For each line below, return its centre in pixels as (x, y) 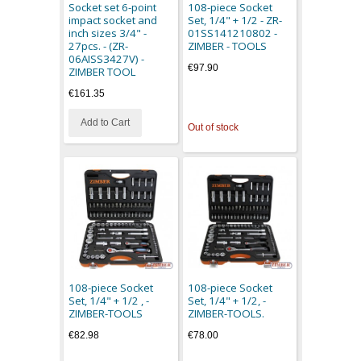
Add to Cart (106, 123)
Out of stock (213, 128)
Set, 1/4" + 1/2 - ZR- (234, 21)
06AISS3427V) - (107, 59)
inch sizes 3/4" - (108, 33)
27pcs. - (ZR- (99, 46)
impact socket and (113, 21)
